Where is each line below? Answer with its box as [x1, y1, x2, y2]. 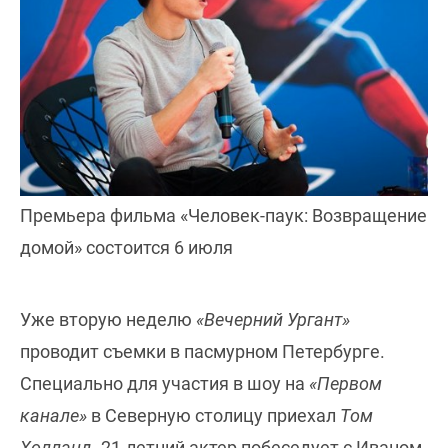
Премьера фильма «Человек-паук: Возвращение [20, 204, 427, 226]
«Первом [309, 372, 382, 394]
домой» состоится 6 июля [20, 236, 233, 258]
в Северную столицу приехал [87, 404, 340, 426]
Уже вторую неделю [20, 308, 196, 330]
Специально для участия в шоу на [20, 372, 309, 394]
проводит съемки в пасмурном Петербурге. [20, 340, 385, 362]
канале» [20, 404, 87, 426]
